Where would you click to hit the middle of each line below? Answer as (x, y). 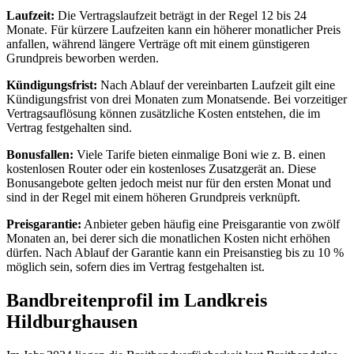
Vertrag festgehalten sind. (69, 127)
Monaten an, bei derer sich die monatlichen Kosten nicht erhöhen (168, 238)
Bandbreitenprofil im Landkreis (137, 300)
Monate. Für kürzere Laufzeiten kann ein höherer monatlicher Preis (173, 29)
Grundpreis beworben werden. (83, 58)
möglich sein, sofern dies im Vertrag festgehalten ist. (136, 266)
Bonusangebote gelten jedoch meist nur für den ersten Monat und (169, 183)
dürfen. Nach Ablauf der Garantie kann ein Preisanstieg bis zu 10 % (175, 252)
